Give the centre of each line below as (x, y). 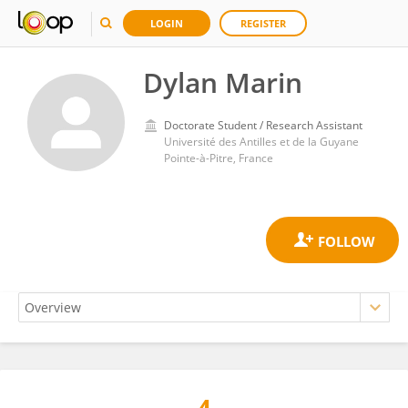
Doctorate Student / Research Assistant (263, 125)
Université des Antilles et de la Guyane (261, 142)
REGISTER (263, 23)
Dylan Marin (223, 82)
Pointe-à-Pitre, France (219, 158)
